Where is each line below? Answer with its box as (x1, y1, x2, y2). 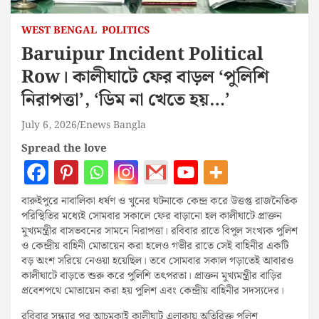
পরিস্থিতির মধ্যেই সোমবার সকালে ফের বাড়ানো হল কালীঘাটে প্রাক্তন (21, 207, 282, 225)
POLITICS (102, 22, 150, 38)
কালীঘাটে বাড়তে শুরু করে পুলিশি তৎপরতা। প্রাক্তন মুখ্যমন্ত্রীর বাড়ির (21, 267, 282, 285)
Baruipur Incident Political (21, 40, 263, 69)
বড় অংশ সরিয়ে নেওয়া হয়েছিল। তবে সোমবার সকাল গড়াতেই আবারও (21, 252, 293, 270)
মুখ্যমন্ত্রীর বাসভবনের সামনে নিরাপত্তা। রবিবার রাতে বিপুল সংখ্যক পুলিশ (21, 222, 298, 240)
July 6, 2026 (21, 117, 77, 133)
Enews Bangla (80, 117, 146, 133)
